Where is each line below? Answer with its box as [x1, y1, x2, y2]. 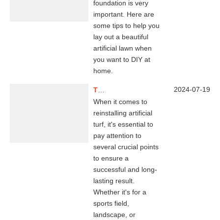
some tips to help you [93, 22, 160, 29]
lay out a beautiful [93, 33, 148, 41]
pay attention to [93, 132, 141, 139]
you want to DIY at [93, 55, 150, 63]
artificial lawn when [93, 44, 152, 52]
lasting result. [93, 177, 135, 185]
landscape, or [93, 211, 136, 219]
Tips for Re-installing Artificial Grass [98, 86, 105, 94]
